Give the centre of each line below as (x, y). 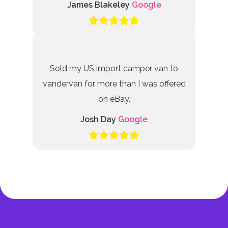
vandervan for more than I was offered (114, 84)
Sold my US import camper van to (114, 68)
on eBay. (114, 99)
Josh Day (99, 119)
